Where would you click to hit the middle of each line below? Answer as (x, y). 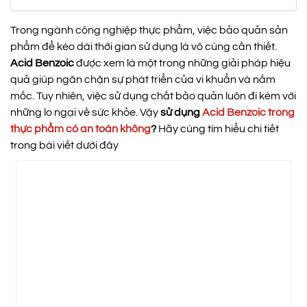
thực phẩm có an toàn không (81, 129)
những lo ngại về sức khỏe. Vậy (85, 112)
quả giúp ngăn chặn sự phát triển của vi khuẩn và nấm (143, 79)
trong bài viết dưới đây (64, 145)
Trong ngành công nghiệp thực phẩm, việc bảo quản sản (149, 30)
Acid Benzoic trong (248, 112)
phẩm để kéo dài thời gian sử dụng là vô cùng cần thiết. (144, 47)
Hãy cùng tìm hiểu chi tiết (218, 129)
